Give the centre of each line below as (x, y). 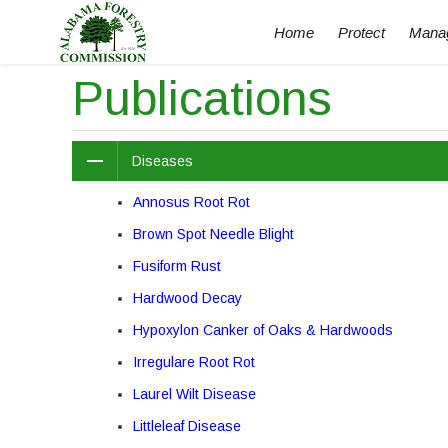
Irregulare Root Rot (194, 362)
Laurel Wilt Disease (194, 394)
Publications (202, 98)
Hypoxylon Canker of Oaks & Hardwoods (263, 330)
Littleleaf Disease (187, 426)
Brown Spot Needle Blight (213, 234)
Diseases (162, 161)
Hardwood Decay (187, 298)
